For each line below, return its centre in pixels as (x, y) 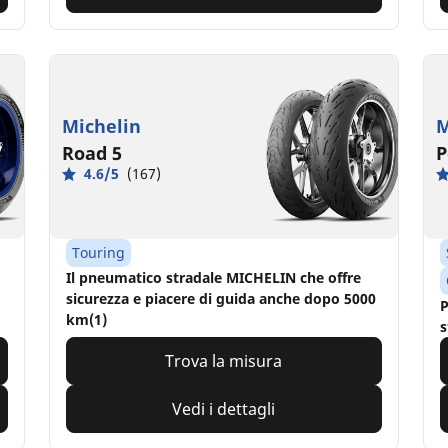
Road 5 (92, 153)
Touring (99, 253)
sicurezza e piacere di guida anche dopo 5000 (221, 299)
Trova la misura (224, 361)
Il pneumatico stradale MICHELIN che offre (214, 278)
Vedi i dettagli (224, 409)
